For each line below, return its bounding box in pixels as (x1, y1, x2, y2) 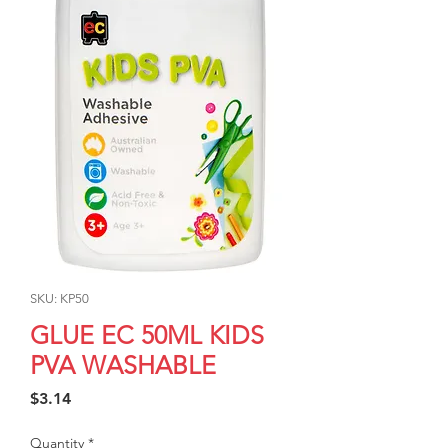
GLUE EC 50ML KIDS (30, 320, 264, 350)
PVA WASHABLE (30, 350, 216, 380)
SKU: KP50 (30, 291, 89, 306)
